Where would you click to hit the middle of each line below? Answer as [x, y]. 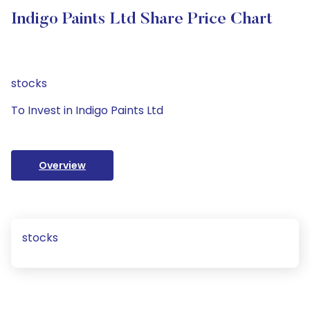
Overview [62, 165]
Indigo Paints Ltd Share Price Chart [142, 19]
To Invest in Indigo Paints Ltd [87, 110]
